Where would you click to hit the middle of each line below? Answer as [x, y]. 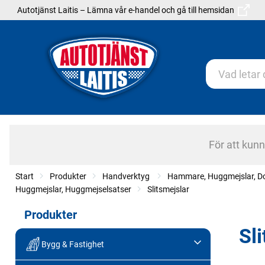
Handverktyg [127, 177]
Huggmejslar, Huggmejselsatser [73, 190]
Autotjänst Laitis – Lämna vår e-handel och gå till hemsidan [128, 10]
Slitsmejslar [168, 190]
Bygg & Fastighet [72, 244]
